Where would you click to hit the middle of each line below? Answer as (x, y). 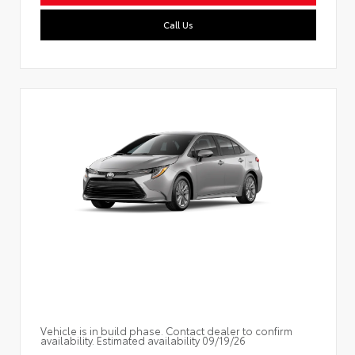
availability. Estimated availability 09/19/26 (143, 340)
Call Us (178, 24)
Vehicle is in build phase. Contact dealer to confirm (166, 330)
